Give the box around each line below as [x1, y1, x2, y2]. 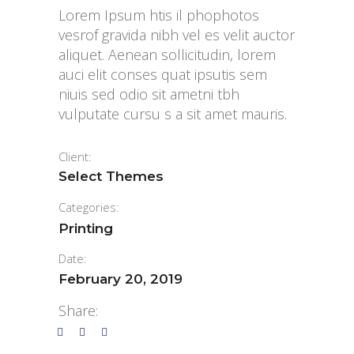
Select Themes [58, 168, 164, 184]
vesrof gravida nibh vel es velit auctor [58, 25, 295, 44]
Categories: [58, 199, 119, 215]
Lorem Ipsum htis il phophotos [58, 6, 259, 24]
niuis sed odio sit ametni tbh [58, 85, 239, 104]
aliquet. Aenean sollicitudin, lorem [58, 45, 276, 64]
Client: [58, 149, 92, 164]
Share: [58, 301, 98, 320]
